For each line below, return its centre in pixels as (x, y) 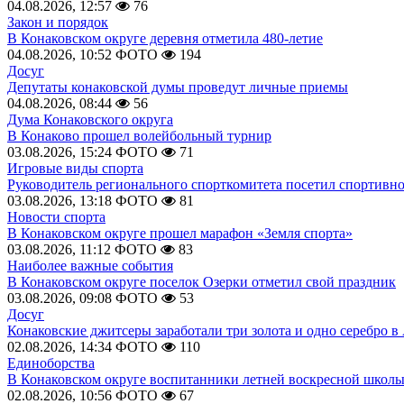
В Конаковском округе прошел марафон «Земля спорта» (180, 233)
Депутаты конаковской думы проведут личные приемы (178, 87)
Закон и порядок (58, 22)
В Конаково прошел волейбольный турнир (139, 136)
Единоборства (51, 363)
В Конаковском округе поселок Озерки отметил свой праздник (202, 282)
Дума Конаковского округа (90, 119)
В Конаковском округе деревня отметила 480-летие (165, 38)
